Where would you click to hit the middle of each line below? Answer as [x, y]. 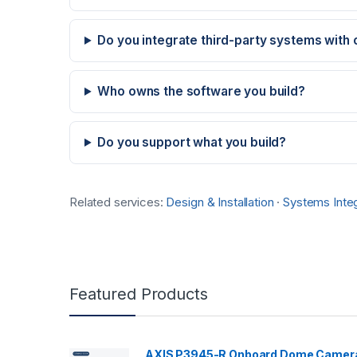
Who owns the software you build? [201, 91]
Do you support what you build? [192, 142]
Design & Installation [220, 202]
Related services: [118, 202]
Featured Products [139, 294]
